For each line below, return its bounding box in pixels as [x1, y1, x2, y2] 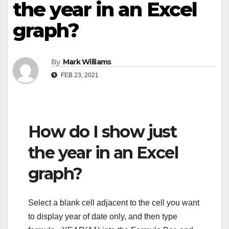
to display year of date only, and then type [28, 212, 177, 221]
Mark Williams [62, 57, 111, 67]
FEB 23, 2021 [59, 72, 99, 79]
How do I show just [28, 122, 177, 142]
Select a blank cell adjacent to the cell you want [28, 198, 199, 207]
